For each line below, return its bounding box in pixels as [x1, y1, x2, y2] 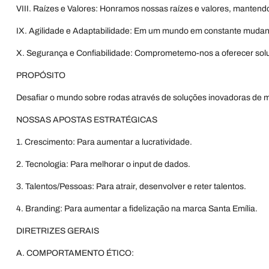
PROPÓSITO [16, 71, 65, 80]
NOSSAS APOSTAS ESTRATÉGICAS [16, 115, 157, 124]
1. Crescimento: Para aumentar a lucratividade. [16, 138, 192, 147]
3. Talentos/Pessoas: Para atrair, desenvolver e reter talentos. [16, 182, 246, 191]
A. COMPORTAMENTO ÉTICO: [16, 249, 134, 258]
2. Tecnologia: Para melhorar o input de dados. [16, 160, 190, 169]
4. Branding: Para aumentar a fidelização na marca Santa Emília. [16, 204, 258, 213]
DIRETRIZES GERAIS [16, 226, 99, 235]
